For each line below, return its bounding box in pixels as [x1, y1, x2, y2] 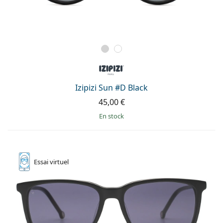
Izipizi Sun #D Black [75, 82, 148, 93]
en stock [103, 111, 124, 120]
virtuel [50, 157, 69, 166]
